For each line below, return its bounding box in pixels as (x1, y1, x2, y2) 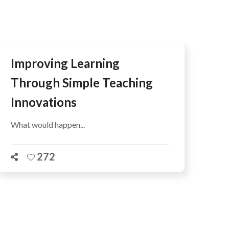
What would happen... (11, 119, 85, 129)
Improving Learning (11, 55, 120, 71)
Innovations (11, 94, 77, 109)
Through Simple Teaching (11, 75, 153, 90)
